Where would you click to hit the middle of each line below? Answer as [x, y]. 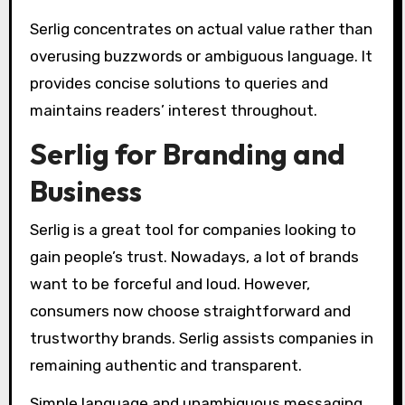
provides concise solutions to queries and [179, 84]
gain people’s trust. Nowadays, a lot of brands [194, 256]
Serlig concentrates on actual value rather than [201, 29]
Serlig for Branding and [187, 154]
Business [85, 191]
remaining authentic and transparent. [165, 365]
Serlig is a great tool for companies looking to [193, 229]
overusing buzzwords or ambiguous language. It [201, 57]
